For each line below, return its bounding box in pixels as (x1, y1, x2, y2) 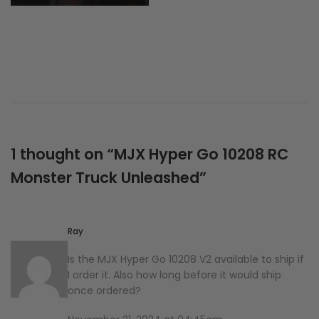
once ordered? (68, 283, 141, 298)
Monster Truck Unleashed (11, 167, 199, 189)
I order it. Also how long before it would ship (68, 267, 281, 282)
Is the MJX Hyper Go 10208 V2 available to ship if (68, 251, 304, 266)
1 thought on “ (11, 144, 114, 165)
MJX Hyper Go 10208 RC (114, 144, 288, 165)
